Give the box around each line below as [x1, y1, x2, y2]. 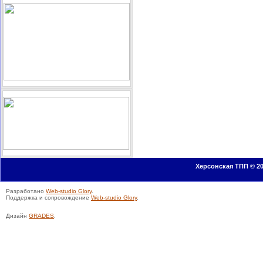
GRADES [29, 213, 54, 219]
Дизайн [6, 213, 29, 219]
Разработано [6, 188, 46, 194]
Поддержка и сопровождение [6, 194, 91, 201]
